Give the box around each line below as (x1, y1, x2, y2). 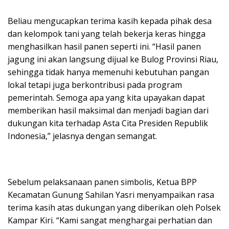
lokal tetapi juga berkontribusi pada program (8, 79, 182, 91)
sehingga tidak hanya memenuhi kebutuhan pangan (8, 66, 209, 78)
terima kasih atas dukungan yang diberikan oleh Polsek (8, 202, 221, 214)
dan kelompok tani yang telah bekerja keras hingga (8, 28, 205, 40)
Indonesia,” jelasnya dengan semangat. (8, 130, 157, 142)
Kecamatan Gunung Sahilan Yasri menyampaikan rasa (8, 189, 214, 201)
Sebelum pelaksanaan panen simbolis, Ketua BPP (8, 176, 197, 188)
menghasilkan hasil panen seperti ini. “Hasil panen (8, 41, 201, 53)
